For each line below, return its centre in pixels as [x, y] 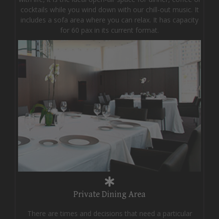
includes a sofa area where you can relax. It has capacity [109, 20]
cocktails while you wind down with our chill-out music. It [109, 9]
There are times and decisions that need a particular [109, 213]
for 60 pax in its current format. [109, 30]
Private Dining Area [109, 194]
